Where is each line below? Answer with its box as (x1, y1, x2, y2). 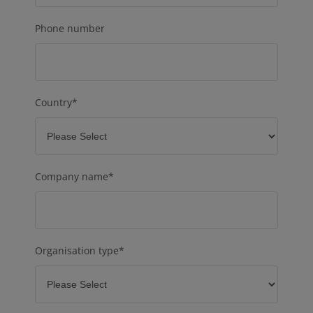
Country (35, 96, 72, 110)
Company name (35, 170, 108, 184)
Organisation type (35, 244, 119, 258)
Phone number (35, 22, 105, 36)
